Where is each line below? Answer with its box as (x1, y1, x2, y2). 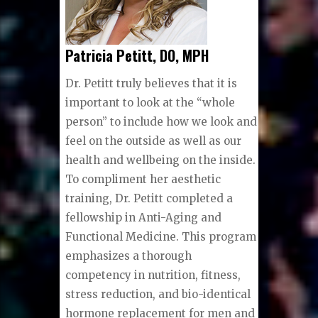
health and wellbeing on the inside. (65, 153, 256, 168)
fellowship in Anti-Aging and (65, 211, 222, 225)
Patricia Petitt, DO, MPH (65, 44, 209, 66)
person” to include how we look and (65, 115, 258, 129)
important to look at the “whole (65, 96, 236, 110)
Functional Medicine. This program (65, 230, 257, 244)
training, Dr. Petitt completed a (65, 192, 234, 206)
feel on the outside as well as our (65, 134, 242, 148)
